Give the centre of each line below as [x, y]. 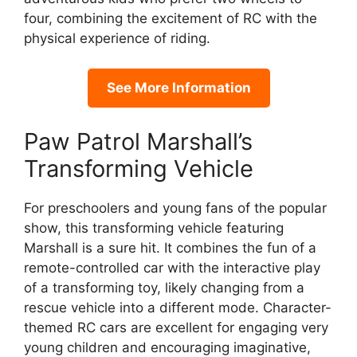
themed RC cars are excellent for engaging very [176, 327]
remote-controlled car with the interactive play [172, 267]
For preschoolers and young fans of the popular [175, 208]
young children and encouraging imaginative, [167, 347]
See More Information [178, 88]
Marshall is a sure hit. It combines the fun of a [170, 247]
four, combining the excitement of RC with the [171, 18]
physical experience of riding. [117, 38]
